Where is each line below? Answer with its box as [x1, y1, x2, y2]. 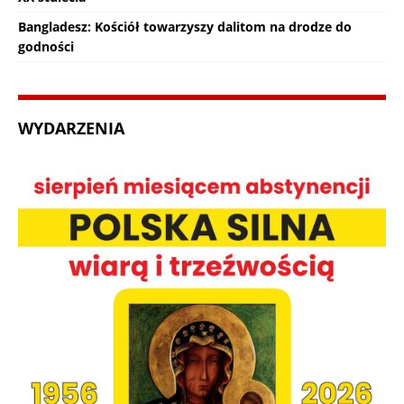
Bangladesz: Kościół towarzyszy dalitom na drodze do [18, 17, 352, 35]
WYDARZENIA [18, 116, 124, 139]
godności [18, 37, 74, 55]
